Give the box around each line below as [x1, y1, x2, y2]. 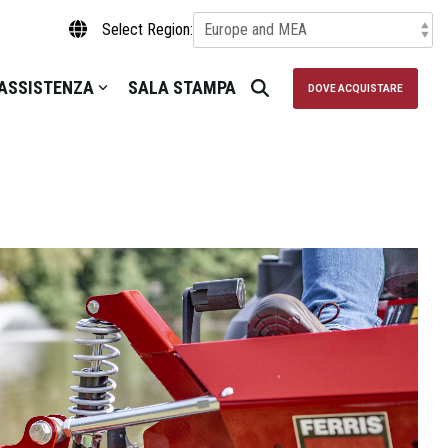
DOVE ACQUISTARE [308, 82, 403, 94]
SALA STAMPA [128, 77, 236, 98]
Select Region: [102, 20, 193, 39]
